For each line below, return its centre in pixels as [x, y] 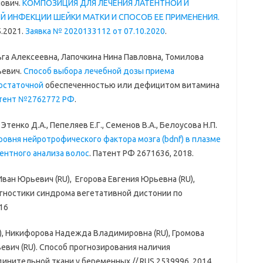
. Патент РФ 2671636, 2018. [141, 154]
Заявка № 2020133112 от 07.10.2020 [95, 31]
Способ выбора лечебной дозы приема [99, 71]
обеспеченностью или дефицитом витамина [132, 85]
